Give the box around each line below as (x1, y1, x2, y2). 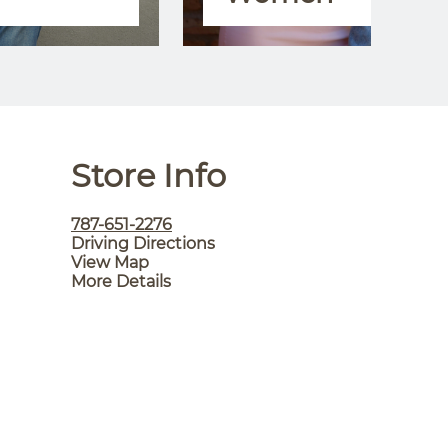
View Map (71, 253, 149, 272)
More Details (71, 272, 171, 291)
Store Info (71, 156, 226, 195)
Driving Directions (71, 234, 215, 253)
